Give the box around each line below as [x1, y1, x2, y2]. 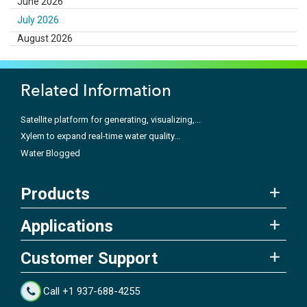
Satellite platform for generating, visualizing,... [21, 114, 201, 125]
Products [21, 184, 90, 204]
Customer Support [21, 249, 158, 269]
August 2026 [17, 32, 73, 44]
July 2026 [17, 14, 60, 25]
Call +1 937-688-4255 [43, 285, 140, 298]
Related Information [21, 79, 171, 100]
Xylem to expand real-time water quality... [21, 131, 180, 142]
